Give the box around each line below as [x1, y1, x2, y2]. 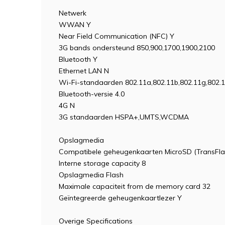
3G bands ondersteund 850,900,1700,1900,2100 [59, 43, 215, 52]
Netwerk [59, 9, 86, 18]
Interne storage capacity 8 [59, 159, 146, 168]
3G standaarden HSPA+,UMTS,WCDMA [59, 113, 189, 122]
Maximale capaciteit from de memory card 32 [59, 182, 210, 191]
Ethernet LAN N [59, 66, 109, 75]
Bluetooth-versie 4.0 [59, 89, 125, 98]
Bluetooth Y [59, 55, 97, 64]
